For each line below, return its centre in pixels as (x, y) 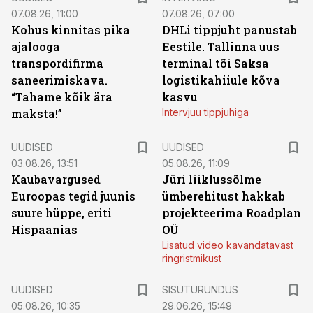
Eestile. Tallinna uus (221, 46)
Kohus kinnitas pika (71, 30)
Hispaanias (44, 230)
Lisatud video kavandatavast (228, 245)
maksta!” (37, 114)
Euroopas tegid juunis (73, 196)
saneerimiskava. (59, 80)
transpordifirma (57, 63)
